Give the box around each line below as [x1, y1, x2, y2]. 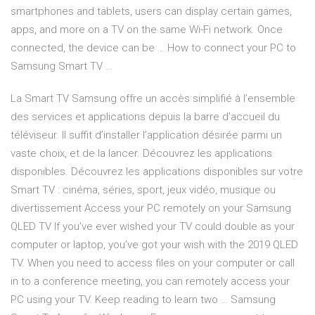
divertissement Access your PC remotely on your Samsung [11, 202, 291, 215]
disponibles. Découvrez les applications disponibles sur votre [11, 165, 303, 179]
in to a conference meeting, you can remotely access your [11, 275, 290, 288]
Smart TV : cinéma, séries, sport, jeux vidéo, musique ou [11, 184, 276, 197]
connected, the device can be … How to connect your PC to [11, 41, 296, 55]
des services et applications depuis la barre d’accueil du [11, 110, 280, 124]
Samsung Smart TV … [11, 60, 112, 73]
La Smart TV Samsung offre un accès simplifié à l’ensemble [11, 92, 295, 105]
